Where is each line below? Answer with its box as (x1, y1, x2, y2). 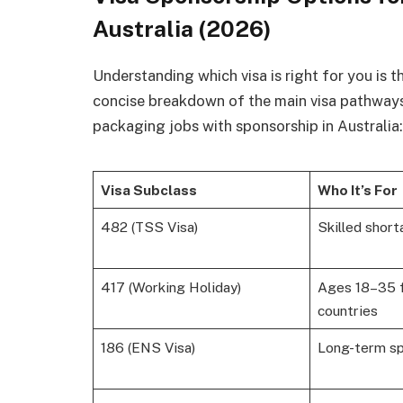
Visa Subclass (100, 182, 197, 199)
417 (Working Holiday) (100, 279, 241, 296)
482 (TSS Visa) (100, 219, 198, 236)
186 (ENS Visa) (100, 339, 195, 356)
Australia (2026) (93, 15, 272, 43)
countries (317, 302, 378, 319)
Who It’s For (317, 182, 398, 199)
